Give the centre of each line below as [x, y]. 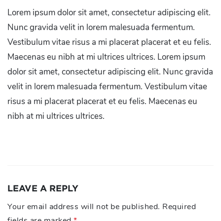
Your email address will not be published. [84, 207]
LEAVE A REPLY [43, 188]
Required [179, 207]
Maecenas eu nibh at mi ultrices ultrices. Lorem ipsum [106, 57]
